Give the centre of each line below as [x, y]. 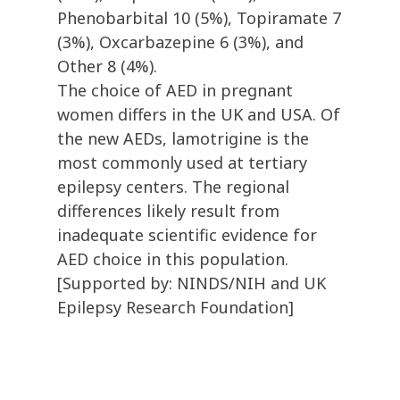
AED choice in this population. [173, 259]
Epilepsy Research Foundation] [175, 308]
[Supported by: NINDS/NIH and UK [192, 283]
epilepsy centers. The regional [173, 187]
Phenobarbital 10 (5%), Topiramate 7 [199, 18]
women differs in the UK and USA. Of [199, 115]
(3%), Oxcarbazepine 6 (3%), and [180, 42]
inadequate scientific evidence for [187, 235]
